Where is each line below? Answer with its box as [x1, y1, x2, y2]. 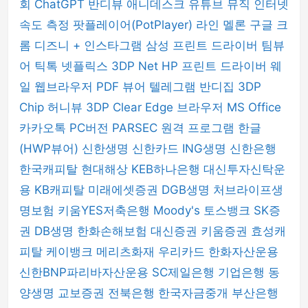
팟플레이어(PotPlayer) [73, 18, 196, 32]
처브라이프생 [213, 183, 283, 197]
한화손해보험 [77, 224, 151, 238]
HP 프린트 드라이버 [162, 59, 270, 73]
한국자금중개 [158, 286, 232, 300]
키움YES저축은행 [58, 203, 153, 217]
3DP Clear [86, 100, 145, 114]
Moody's [153, 203, 203, 217]
